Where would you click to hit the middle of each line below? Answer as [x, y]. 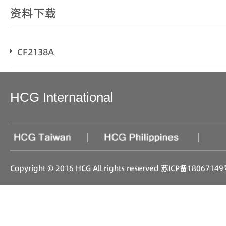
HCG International [62, 97]
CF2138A [36, 52]
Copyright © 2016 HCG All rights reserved [86, 168]
